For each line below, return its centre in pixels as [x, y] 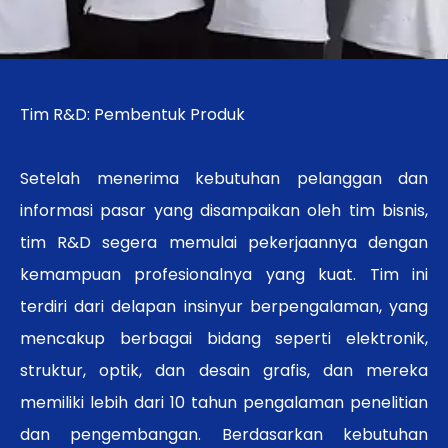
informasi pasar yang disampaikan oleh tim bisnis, [224, 210]
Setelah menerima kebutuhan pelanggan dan [224, 178]
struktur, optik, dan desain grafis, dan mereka [224, 370]
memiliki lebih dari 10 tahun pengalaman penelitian [224, 402]
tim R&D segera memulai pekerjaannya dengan [224, 242]
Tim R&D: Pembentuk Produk [132, 114]
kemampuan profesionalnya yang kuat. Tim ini [224, 274]
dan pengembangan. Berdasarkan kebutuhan [224, 434]
